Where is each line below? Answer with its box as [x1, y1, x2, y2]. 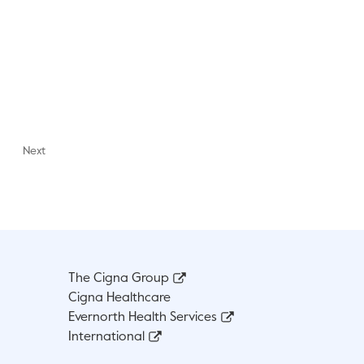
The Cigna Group [68, 272, 169, 286]
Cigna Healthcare [68, 292, 171, 305]
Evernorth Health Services [68, 311, 217, 325]
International [68, 331, 145, 344]
